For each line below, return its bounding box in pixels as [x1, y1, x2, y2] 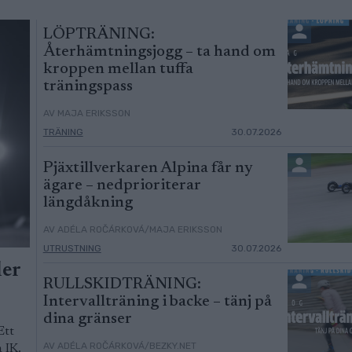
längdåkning [42, 195, 133, 211]
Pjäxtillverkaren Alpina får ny [42, 160, 253, 176]
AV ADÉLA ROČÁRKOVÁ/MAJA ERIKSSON [42, 224, 222, 235]
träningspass [42, 79, 133, 94]
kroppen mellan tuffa [42, 61, 193, 77]
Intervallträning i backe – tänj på [42, 294, 272, 310]
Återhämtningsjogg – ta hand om [42, 44, 276, 60]
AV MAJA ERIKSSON [42, 108, 130, 119]
